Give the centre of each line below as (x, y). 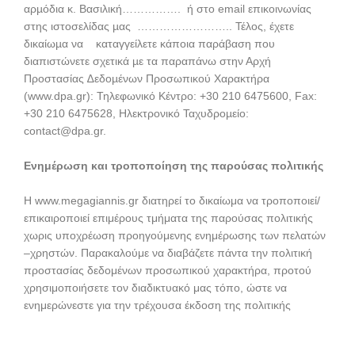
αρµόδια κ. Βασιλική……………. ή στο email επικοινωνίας (168, 9)
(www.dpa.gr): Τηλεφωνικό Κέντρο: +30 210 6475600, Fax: (170, 96)
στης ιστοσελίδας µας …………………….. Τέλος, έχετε (159, 26)
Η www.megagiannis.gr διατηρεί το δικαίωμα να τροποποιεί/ (172, 200)
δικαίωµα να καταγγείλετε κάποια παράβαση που (149, 44)
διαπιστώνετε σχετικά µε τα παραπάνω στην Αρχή (147, 61)
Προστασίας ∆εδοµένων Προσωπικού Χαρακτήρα (147, 78)
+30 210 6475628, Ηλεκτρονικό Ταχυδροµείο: (136, 113)
